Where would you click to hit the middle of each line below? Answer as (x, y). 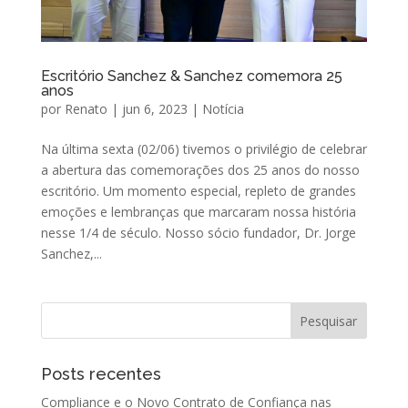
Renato (86, 109)
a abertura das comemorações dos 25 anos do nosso (200, 170)
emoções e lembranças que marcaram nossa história (198, 212)
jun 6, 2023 (154, 109)
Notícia (223, 109)
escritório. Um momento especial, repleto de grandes (198, 191)
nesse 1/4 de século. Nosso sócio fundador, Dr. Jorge (198, 233)
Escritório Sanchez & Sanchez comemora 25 (191, 76)
